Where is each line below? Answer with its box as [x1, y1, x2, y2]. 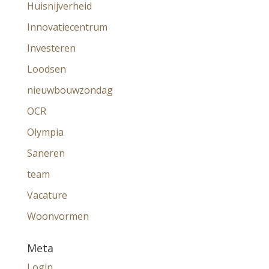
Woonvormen [26, 209, 89, 223]
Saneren [26, 146, 65, 160]
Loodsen [26, 62, 66, 76]
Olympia [26, 125, 64, 139]
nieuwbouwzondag [26, 83, 113, 97]
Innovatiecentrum [26, 20, 107, 34]
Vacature [26, 188, 67, 202]
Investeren [26, 41, 76, 55]
